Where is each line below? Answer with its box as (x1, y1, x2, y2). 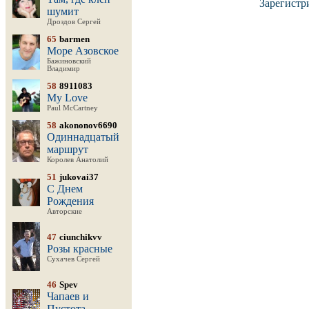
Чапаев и (47, 290, 89, 302)
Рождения (47, 195, 94, 207)
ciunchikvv (59, 232, 102, 242)
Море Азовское (47, 45, 119, 57)
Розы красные (47, 243, 112, 255)
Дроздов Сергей (47, 18, 101, 26)
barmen (59, 34, 90, 44)
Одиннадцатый (47, 131, 119, 143)
